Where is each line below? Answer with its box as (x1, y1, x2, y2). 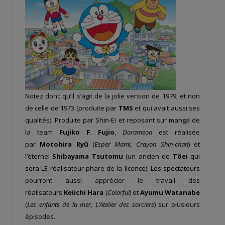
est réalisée (152, 127, 200, 137)
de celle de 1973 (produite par (25, 103, 119, 113)
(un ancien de (123, 151, 173, 161)
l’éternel (25, 151, 53, 161)
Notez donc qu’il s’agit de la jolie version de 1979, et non (25, 91, 200, 100)
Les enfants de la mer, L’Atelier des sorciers (27, 199, 154, 209)
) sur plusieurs (154, 199, 200, 209)
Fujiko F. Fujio (59, 127, 115, 137)
